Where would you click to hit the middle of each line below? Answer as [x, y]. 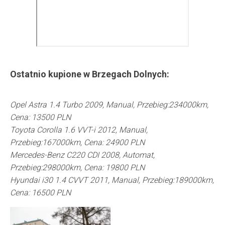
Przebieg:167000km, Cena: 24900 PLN [77, 142]
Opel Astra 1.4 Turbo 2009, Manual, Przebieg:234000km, [109, 104]
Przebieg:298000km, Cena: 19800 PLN [77, 167]
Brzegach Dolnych [129, 74]
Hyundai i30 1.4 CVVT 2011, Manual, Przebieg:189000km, [112, 180]
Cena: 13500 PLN [40, 117]
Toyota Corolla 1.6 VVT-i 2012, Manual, [79, 130]
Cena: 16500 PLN [40, 192]
